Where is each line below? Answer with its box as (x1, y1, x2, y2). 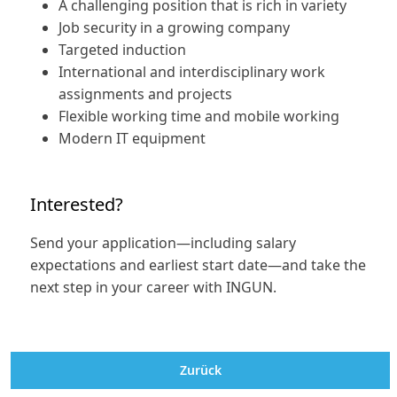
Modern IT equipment (58, 128, 206, 149)
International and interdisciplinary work (58, 62, 325, 82)
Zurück (179, 361, 222, 378)
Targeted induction (58, 40, 186, 60)
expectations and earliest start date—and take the (30, 254, 366, 275)
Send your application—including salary (30, 232, 296, 253)
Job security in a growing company (58, 18, 290, 38)
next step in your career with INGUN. (30, 276, 276, 297)
